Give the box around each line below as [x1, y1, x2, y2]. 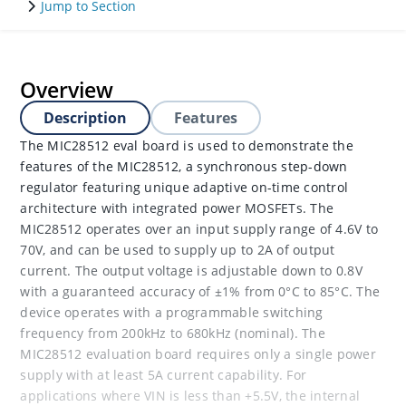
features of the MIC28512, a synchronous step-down [20, 158, 348, 175]
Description [43, 108, 128, 128]
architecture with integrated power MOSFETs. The [20, 199, 334, 217]
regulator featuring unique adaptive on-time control [20, 179, 349, 196]
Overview [20, 75, 114, 104]
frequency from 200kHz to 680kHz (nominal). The [20, 324, 325, 342]
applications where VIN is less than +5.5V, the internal [20, 387, 361, 404]
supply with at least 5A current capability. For [20, 366, 307, 383]
